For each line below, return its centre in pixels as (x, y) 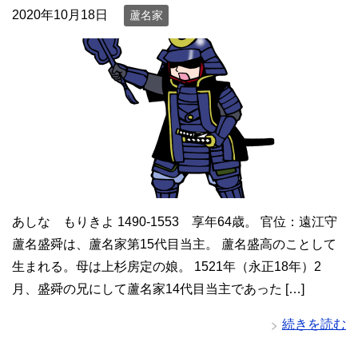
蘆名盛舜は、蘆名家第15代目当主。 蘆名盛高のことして (174, 245)
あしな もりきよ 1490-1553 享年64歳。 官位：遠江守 (175, 222)
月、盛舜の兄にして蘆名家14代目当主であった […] (158, 289)
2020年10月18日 (60, 15)
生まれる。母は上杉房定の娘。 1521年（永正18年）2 (167, 267)
